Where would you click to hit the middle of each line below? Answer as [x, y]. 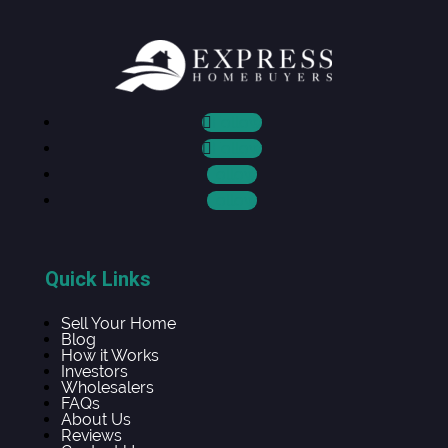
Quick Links [97, 278]
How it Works [109, 355]
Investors [94, 371]
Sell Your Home [118, 323]
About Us [95, 419]
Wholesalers [107, 387]
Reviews [91, 435]
